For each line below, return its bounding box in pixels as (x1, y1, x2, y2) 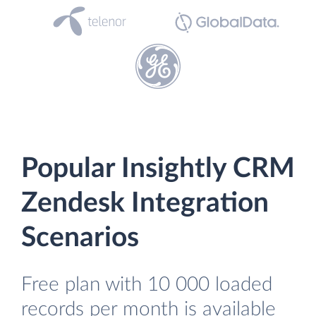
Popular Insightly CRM (21, 155, 295, 183)
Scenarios (21, 224, 139, 252)
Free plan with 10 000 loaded (21, 274, 272, 295)
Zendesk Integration (21, 190, 269, 217)
